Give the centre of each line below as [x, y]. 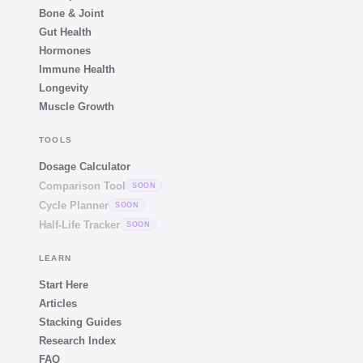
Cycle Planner [74, 205]
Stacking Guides [80, 322]
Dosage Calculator [85, 167]
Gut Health [65, 32]
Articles [58, 303]
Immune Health [77, 69]
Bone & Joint [71, 13]
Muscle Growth [77, 107]
